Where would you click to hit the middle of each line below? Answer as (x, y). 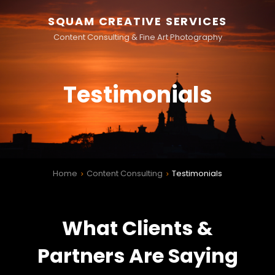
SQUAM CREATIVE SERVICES (137, 21)
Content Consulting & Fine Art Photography (137, 37)
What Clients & (137, 228)
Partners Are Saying (137, 256)
